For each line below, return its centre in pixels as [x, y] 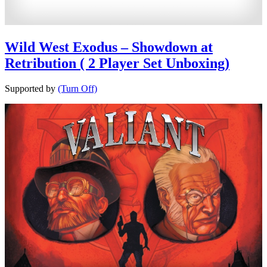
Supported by [31, 89]
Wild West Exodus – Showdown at [109, 47]
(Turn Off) [77, 89]
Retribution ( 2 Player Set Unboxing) [117, 63]
